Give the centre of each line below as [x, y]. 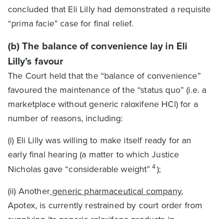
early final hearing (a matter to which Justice [94, 154]
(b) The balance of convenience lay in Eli [98, 46]
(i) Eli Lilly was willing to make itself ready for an [100, 140]
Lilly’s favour [35, 61]
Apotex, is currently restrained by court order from [105, 205]
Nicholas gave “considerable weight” [79, 169]
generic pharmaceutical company [115, 191]
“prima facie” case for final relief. [71, 23]
